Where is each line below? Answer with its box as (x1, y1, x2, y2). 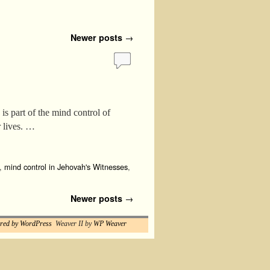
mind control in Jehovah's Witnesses (4, 161, 128, 173)
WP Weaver (93, 219, 127, 228)
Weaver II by (52, 219, 93, 228)
